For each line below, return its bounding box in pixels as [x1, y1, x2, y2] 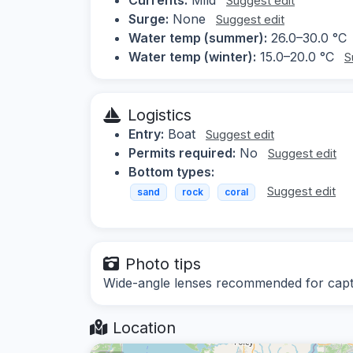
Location [108, 318, 176, 338]
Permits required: [128, 144, 236, 161]
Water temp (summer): [128, 29, 267, 46]
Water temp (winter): [128, 48, 256, 65]
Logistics [128, 105, 191, 124]
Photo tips [125, 255, 201, 274]
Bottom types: [128, 163, 214, 180]
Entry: [128, 125, 164, 142]
